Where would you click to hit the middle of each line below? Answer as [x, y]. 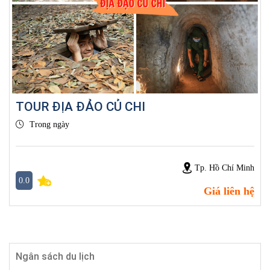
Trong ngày [49, 124]
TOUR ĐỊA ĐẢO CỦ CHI [80, 107]
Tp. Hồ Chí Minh [224, 168]
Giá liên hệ [229, 191]
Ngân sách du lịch [55, 256]
